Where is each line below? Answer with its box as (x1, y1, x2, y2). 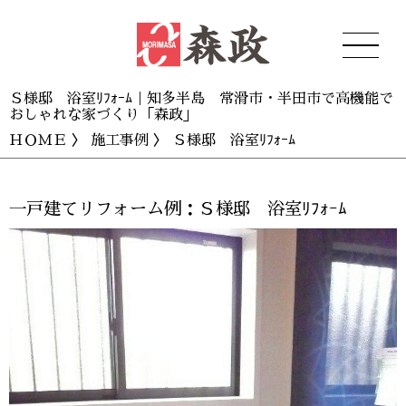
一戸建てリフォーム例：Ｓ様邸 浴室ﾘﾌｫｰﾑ (9, 200, 347, 217)
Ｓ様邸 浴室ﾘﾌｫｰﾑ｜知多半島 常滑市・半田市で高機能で (9, 92, 393, 106)
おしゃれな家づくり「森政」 (9, 108, 198, 122)
